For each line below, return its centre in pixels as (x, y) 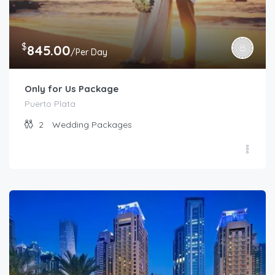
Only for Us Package (72, 89)
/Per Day (89, 52)
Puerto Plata (50, 104)
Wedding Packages (92, 125)
